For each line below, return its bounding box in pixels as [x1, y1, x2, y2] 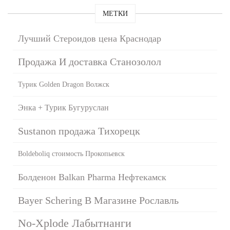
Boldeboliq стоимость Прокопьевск [18, 149, 125, 158]
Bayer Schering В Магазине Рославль [18, 194, 179, 206]
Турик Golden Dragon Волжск [18, 80, 109, 88]
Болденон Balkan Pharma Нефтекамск [18, 171, 166, 182]
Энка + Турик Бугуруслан [18, 103, 109, 112]
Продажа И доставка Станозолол [18, 55, 161, 67]
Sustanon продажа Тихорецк [18, 125, 140, 137]
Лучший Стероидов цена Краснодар [18, 33, 161, 44]
